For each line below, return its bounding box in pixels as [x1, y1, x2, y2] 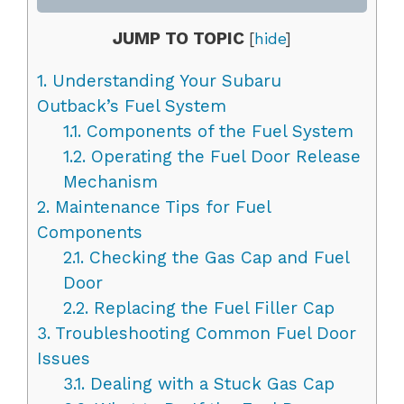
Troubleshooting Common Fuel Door [50, 322, 356, 344]
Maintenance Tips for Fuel [50, 196, 271, 217]
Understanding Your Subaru [47, 69, 281, 91]
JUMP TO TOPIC [113, 27, 244, 49]
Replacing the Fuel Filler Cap [87, 297, 335, 318]
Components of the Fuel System [80, 120, 353, 142]
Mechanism [62, 170, 158, 192]
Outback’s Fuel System [37, 95, 226, 116]
